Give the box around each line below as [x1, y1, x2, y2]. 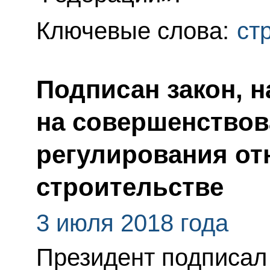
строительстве [36, 172, 224, 201]
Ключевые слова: [36, 17, 236, 44]
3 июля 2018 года [36, 209, 228, 236]
